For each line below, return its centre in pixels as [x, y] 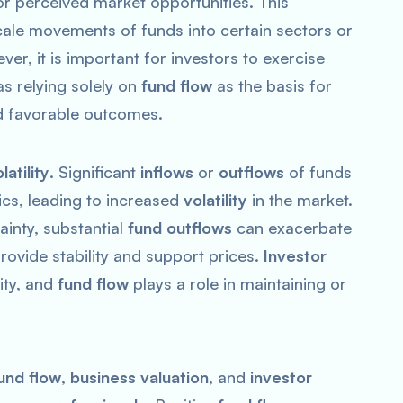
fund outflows [180, 228]
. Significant [95, 172]
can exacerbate [292, 228]
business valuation [139, 377]
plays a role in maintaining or [237, 283]
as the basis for [272, 85]
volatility [215, 200]
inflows [167, 172]
